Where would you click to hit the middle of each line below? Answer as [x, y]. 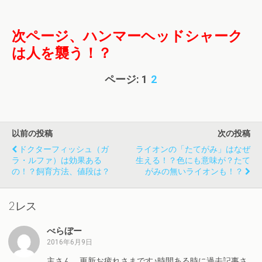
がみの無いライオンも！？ [194, 171]
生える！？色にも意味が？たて [193, 160]
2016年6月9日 [70, 242]
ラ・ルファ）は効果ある [57, 160]
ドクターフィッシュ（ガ [64, 149]
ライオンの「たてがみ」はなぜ [193, 149]
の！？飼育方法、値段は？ [61, 171]
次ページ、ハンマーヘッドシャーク [127, 36]
